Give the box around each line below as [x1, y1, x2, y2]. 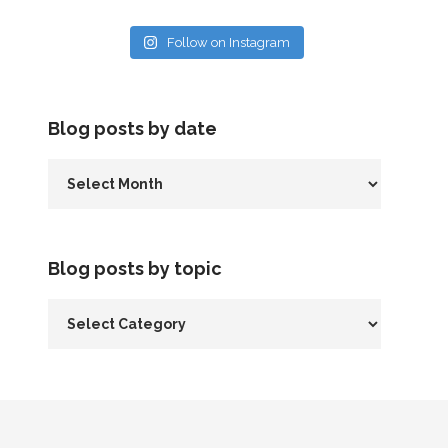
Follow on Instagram [166, 34, 290, 50]
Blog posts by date [47, 117, 217, 139]
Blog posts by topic [47, 257, 222, 279]
